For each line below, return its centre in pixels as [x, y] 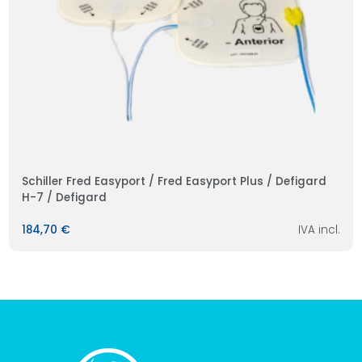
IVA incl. [320, 230]
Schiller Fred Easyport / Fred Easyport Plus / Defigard [174, 182]
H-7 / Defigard [64, 198]
